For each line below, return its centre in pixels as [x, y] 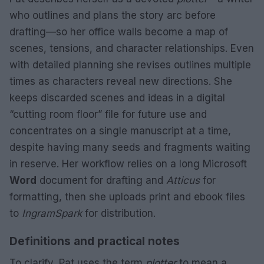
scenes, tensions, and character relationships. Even [132, 48]
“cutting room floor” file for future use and [108, 114]
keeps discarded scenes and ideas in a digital [117, 98]
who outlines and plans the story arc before [113, 15]
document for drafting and [101, 180]
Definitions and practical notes [95, 241]
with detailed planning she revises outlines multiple [130, 65]
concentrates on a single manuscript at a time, [120, 131]
